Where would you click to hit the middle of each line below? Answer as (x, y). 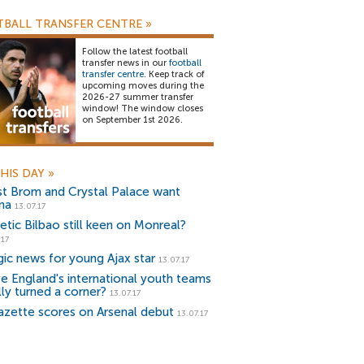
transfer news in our (126, 63)
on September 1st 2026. (132, 120)
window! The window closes (143, 108)
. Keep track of (174, 74)
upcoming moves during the (143, 86)
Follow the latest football (135, 52)
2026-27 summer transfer (138, 97)
